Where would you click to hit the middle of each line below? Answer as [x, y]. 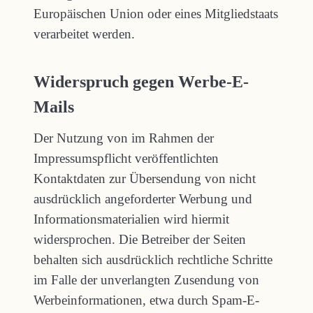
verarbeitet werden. [84, 34]
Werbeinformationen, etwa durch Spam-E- [146, 300]
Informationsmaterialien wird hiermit [131, 219]
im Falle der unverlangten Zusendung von [146, 280]
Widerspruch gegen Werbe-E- [141, 82]
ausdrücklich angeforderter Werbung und [143, 199]
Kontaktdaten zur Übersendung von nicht [145, 179]
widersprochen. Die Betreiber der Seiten [140, 239]
